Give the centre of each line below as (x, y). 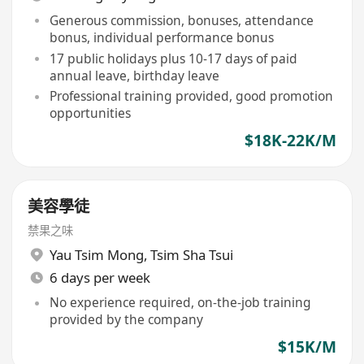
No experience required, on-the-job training (180, 303)
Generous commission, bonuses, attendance (181, 20)
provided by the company (126, 320)
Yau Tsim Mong (96, 255)
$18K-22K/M (290, 141)
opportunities (90, 113)
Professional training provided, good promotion (191, 96)
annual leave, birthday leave (134, 75)
